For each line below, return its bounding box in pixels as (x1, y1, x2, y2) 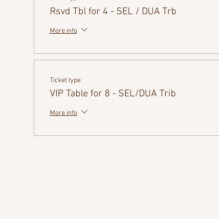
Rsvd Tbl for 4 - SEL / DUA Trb (49, 6, 176, 18)
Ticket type (49, 76, 81, 85)
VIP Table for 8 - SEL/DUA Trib (49, 88, 176, 100)
